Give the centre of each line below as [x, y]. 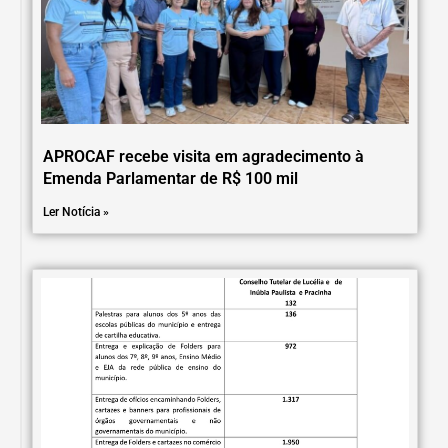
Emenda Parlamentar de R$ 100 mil [170, 178]
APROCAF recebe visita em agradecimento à [203, 156]
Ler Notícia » [76, 211]
